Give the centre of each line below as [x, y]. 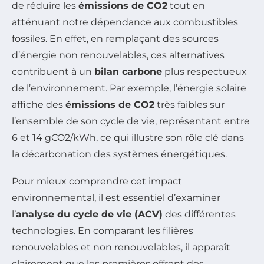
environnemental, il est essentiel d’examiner [116, 197]
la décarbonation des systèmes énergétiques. [119, 154]
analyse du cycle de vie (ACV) [89, 214]
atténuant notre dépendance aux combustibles [125, 22]
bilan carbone [128, 71]
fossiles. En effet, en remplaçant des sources [115, 38]
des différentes [199, 214]
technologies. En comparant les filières [103, 230]
